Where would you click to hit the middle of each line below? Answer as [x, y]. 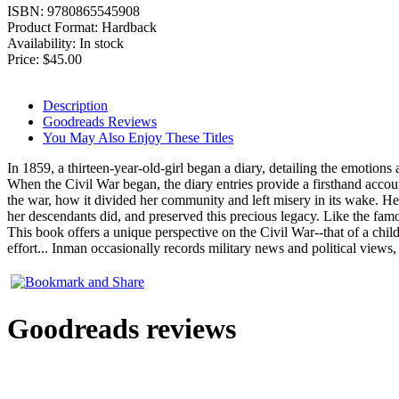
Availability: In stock [65, 43]
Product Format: [54, 27]
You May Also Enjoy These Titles [138, 137]
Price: [25, 59]
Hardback [129, 27]
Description [75, 105]
